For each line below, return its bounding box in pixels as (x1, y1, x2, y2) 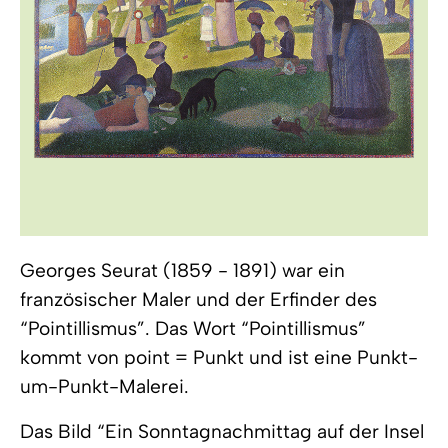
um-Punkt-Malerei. (20, 375, 189, 398)
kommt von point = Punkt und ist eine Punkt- (20, 346, 418, 369)
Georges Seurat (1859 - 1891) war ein (20, 259, 345, 282)
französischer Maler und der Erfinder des (20, 288, 377, 311)
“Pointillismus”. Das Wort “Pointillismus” (20, 317, 366, 340)
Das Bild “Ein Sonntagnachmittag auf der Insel (20, 420, 424, 443)
